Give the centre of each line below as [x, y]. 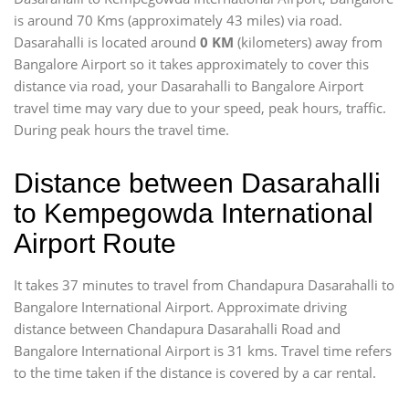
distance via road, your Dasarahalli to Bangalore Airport [189, 86]
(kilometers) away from [308, 42]
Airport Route [95, 243]
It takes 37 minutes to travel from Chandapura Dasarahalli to [204, 285]
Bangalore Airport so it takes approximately [152, 64]
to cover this [330, 64]
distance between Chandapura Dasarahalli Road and [177, 329]
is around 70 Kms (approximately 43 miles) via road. [178, 20]
